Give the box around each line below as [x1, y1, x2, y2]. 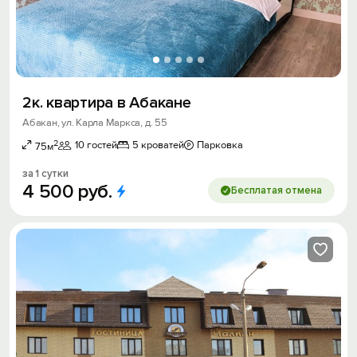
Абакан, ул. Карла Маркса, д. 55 [22, 116, 167, 130]
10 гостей [75, 139, 117, 152]
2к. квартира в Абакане [22, 93, 191, 113]
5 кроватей [132, 139, 184, 152]
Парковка [197, 139, 243, 152]
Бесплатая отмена [231, 183, 322, 197]
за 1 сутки [22, 167, 69, 180]
